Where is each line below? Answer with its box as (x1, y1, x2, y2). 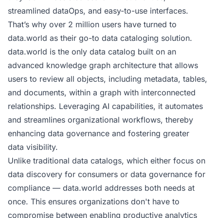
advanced (8, 60, 46, 70)
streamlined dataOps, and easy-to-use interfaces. (8, 6, 188, 16)
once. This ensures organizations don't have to (8, 197, 180, 206)
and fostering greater (109, 128, 189, 138)
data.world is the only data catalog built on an (8, 47, 176, 56)
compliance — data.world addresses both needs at (8, 183, 195, 193)
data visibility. (8, 142, 58, 152)
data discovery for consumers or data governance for (8, 169, 205, 179)
